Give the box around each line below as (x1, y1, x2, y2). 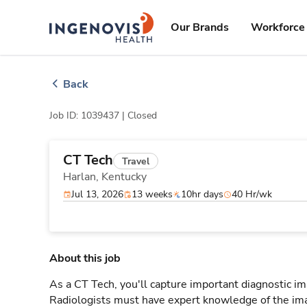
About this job (49, 251, 121, 266)
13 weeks (132, 188, 173, 201)
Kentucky (101, 169, 147, 184)
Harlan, (63, 169, 101, 184)
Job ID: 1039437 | (49, 109, 127, 122)
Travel (122, 154, 149, 168)
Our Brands (171, 20, 229, 35)
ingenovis (101, 14, 143, 25)
